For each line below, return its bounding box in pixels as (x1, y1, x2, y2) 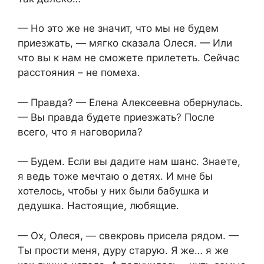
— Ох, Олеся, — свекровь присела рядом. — (18, 229, 239, 242)
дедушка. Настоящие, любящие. (18, 200, 179, 212)
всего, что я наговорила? (18, 126, 143, 138)
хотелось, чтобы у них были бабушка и (18, 185, 209, 197)
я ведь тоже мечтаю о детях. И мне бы (18, 170, 213, 183)
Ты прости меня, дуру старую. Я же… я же (18, 244, 229, 256)
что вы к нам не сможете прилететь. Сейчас (18, 52, 239, 64)
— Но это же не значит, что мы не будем (18, 22, 219, 35)
